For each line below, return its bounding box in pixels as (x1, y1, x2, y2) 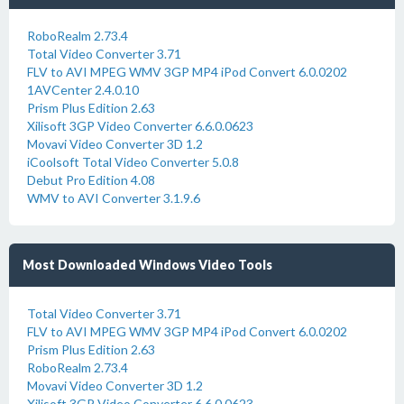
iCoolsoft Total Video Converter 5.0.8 (27, 154, 239, 170)
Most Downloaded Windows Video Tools (23, 257, 272, 272)
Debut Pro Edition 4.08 (27, 172, 155, 188)
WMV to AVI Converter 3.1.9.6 (27, 190, 200, 206)
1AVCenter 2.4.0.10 (27, 82, 139, 97)
